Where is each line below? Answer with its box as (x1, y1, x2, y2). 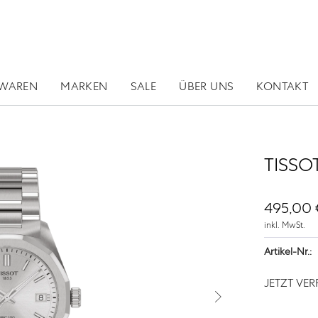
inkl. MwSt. (263, 219, 305, 231)
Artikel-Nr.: (263, 245, 312, 258)
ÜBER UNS (179, 79, 234, 94)
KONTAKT (256, 79, 309, 94)
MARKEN (60, 79, 108, 94)
